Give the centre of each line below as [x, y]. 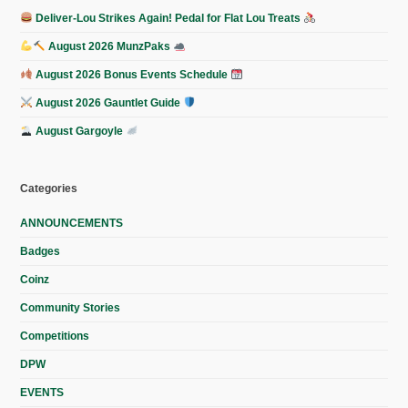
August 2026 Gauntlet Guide [108, 102]
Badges [41, 251]
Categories [49, 188]
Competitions [55, 336]
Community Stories [71, 307]
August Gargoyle [80, 131]
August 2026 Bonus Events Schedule [132, 74]
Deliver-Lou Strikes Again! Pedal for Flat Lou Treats [168, 18]
